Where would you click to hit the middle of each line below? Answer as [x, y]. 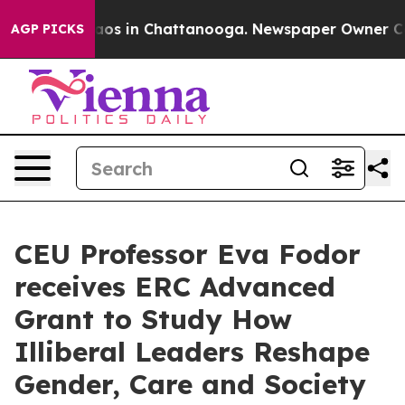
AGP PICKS [47, 29]
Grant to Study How [153, 319]
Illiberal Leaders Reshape [192, 352]
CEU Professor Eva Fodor [188, 254]
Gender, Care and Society [190, 384]
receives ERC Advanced [175, 287]
